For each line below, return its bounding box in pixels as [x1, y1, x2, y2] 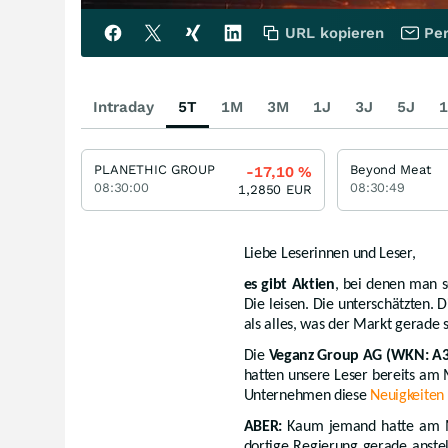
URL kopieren [285, 23, 384, 42]
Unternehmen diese [243, 387, 371, 404]
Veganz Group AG [268, 347, 383, 364]
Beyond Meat [350, 161, 431, 177]
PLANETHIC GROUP [94, 161, 216, 177]
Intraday [93, 97, 154, 116]
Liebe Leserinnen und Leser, [243, 245, 416, 262]
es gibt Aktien [243, 276, 335, 293]
